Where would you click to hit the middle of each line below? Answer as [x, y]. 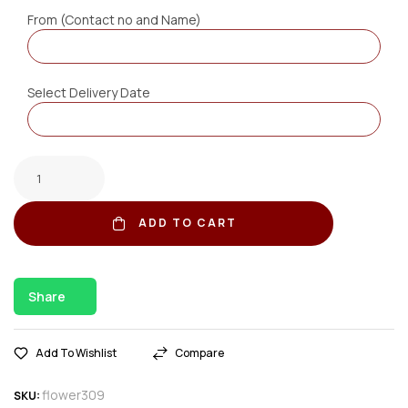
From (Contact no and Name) [114, 19]
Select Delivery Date [89, 92]
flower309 [73, 394]
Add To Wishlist [76, 352]
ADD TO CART [188, 223]
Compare [199, 352]
